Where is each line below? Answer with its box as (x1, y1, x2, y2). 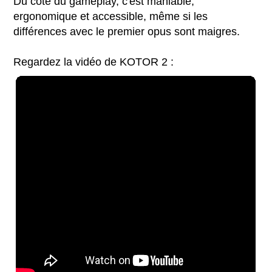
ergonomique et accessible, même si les (13, 10, 208, 23)
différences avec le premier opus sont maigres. (13, 25, 240, 38)
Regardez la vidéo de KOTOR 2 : (13, 56, 174, 69)
